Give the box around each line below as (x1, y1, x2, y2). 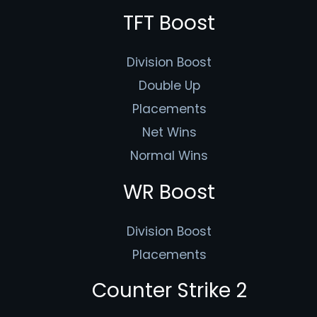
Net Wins (142, 124, 197, 142)
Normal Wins (130, 147, 208, 165)
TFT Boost (123, 9, 215, 38)
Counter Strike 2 (91, 277, 247, 305)
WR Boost (123, 178, 215, 206)
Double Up (138, 77, 200, 95)
